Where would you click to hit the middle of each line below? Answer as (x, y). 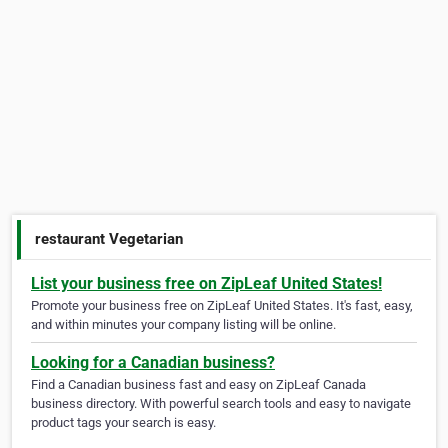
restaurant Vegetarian (109, 238)
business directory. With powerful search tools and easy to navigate (221, 404)
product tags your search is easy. (123, 423)
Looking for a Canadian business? (153, 363)
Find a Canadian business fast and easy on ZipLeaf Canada (198, 385)
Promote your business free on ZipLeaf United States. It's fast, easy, (222, 306)
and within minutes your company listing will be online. (183, 325)
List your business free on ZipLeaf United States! (206, 284)
